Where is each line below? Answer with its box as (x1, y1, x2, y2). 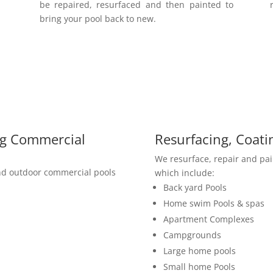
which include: (154, 166, 214, 179)
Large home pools (163, 244, 236, 257)
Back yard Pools (163, 181, 227, 193)
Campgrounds (163, 229, 221, 241)
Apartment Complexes (163, 213, 254, 225)
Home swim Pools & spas (163, 197, 264, 209)
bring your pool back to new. (39, 12, 156, 24)
